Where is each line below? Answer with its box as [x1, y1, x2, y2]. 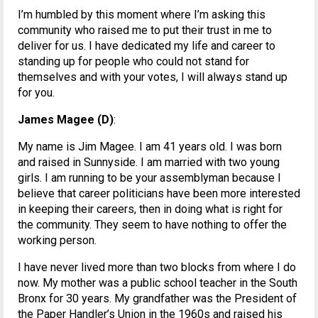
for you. [18, 86, 55, 100]
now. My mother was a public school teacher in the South [18, 276, 297, 290]
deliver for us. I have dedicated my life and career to [18, 39, 275, 53]
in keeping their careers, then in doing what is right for [18, 202, 283, 216]
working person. [18, 234, 97, 248]
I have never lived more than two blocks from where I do [18, 261, 296, 275]
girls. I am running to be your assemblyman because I [18, 171, 281, 185]
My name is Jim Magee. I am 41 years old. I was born [18, 140, 282, 154]
